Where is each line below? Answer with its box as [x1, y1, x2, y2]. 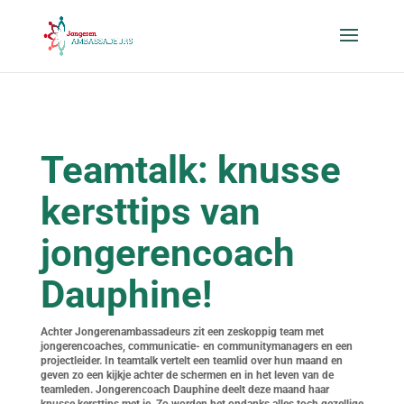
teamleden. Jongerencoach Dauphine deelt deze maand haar [40, 383, 329, 396]
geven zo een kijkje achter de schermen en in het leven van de [40, 369, 334, 381]
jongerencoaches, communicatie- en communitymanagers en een [40, 340, 353, 353]
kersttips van [40, 189, 261, 234]
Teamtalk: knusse [40, 148, 341, 192]
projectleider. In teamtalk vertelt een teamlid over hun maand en [40, 354, 343, 367]
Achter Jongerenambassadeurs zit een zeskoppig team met [40, 326, 324, 338]
